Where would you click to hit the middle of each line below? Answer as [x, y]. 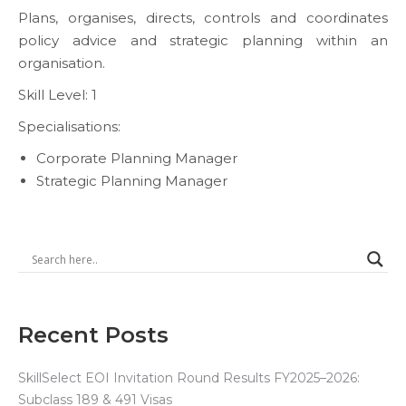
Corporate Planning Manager [137, 158]
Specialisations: [69, 126]
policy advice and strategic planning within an [203, 40]
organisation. [62, 63]
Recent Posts [93, 335]
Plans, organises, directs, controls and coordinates [203, 18]
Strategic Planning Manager [132, 181]
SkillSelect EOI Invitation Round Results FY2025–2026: [189, 378]
